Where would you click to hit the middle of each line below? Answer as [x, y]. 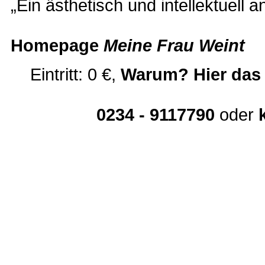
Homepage [57, 46]
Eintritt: [59, 75]
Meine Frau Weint [174, 46]
